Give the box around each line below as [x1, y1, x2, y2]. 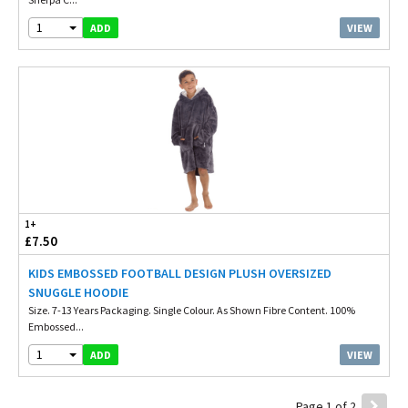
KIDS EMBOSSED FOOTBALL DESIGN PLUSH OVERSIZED [28, 265, 331, 281]
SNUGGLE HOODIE [28, 284, 128, 301]
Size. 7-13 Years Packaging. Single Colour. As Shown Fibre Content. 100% [28, 303, 355, 317]
